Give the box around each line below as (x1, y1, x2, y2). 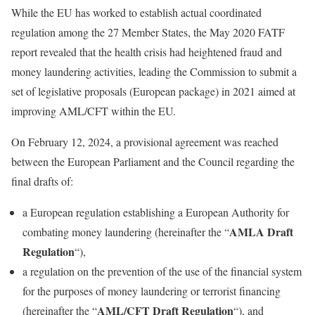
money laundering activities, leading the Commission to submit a (11, 64, 297, 79)
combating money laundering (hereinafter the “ (22, 224, 229, 239)
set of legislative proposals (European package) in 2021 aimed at (11, 84, 295, 98)
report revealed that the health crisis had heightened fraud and (11, 44, 282, 59)
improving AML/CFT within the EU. (11, 103, 176, 118)
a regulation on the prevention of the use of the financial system (22, 264, 302, 278)
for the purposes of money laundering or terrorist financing (22, 283, 281, 298)
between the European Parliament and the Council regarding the (11, 154, 295, 169)
